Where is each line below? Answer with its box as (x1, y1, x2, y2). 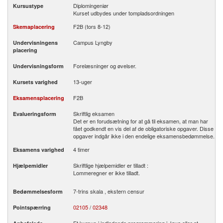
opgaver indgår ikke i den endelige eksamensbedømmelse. (73, 132, 215, 140)
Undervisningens (13, 39, 58, 46)
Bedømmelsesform (13, 188, 63, 195)
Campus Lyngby (73, 38, 112, 46)
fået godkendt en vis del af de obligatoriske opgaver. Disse (73, 124, 214, 132)
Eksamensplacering (13, 94, 64, 102)
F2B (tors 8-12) (73, 22, 111, 30)
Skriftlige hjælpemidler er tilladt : (73, 161, 148, 169)
